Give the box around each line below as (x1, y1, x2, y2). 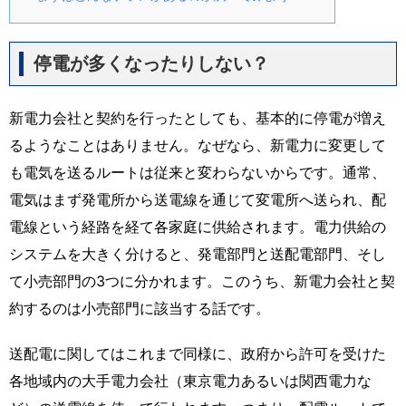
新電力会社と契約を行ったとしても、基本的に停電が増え (9, 108, 386, 127)
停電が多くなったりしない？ (34, 52, 269, 74)
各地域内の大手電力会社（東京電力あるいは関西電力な (9, 371, 372, 390)
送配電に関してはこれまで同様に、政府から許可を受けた (9, 343, 386, 362)
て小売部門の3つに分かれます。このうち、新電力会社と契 (9, 271, 395, 290)
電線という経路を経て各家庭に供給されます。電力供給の (9, 217, 386, 236)
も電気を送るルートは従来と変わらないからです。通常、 (9, 162, 386, 181)
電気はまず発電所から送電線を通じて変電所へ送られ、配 (9, 189, 386, 208)
